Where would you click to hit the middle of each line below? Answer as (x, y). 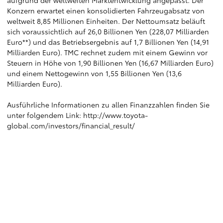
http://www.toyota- (115, 115)
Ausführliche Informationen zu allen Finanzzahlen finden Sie (108, 105)
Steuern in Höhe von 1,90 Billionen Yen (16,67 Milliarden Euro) (110, 63)
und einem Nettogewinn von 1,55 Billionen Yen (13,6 (94, 73)
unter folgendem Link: (45, 115)
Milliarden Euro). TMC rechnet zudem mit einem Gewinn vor (107, 52)
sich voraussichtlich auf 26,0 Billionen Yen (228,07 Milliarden (108, 31)
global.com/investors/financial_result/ (71, 125)
